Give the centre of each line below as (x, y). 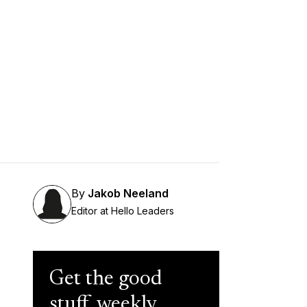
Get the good (106, 280)
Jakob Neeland (128, 193)
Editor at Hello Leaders (123, 211)
